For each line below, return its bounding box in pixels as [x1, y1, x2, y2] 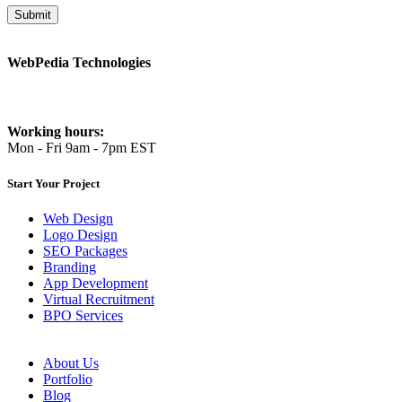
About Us [43, 354, 99, 371]
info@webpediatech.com [7, 71, 149, 87]
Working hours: [7, 124, 104, 140]
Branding [43, 258, 96, 275]
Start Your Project [7, 176, 100, 190]
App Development [43, 275, 148, 291]
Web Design [43, 210, 113, 226]
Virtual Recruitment [43, 291, 154, 307]
